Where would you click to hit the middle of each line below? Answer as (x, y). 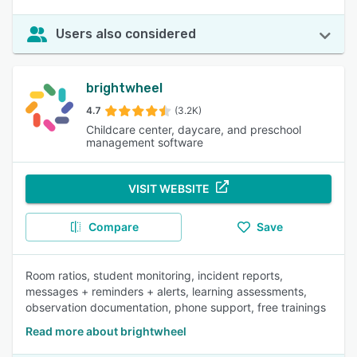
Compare (113, 227)
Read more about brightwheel (106, 331)
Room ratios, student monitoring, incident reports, (154, 275)
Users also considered (126, 34)
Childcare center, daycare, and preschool (194, 129)
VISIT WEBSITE (169, 188)
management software (145, 142)
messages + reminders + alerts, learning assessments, (166, 291)
